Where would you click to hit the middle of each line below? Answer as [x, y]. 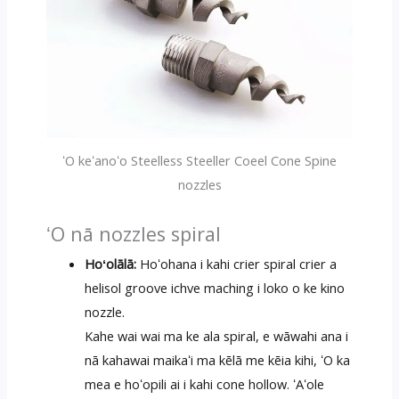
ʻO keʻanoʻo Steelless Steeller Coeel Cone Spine [199, 160]
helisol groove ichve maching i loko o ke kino [215, 287]
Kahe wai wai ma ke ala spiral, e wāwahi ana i [217, 335]
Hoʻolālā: [111, 263]
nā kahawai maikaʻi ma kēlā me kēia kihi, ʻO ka [218, 359]
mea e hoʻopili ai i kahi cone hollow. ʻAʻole [205, 383]
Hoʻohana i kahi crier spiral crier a [237, 263]
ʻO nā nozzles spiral [133, 233]
